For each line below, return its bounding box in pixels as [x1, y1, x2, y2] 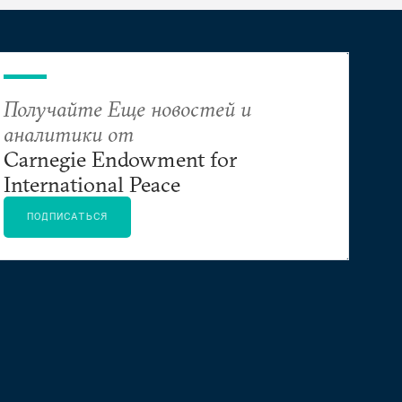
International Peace [4, 170, 180, 197]
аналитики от [4, 120, 134, 147]
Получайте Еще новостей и [4, 95, 251, 122]
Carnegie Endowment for [4, 145, 237, 172]
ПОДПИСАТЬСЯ [27, 209, 109, 223]
